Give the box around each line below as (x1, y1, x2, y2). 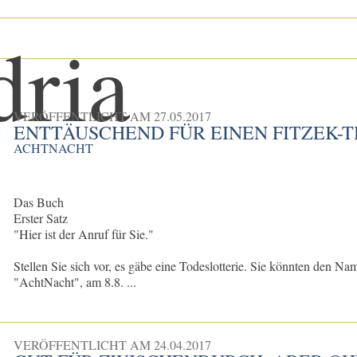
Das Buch (14, 194, 65, 211)
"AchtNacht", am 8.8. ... (14, 273, 137, 291)
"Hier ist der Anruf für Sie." (14, 226, 155, 243)
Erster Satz (14, 210, 69, 227)
